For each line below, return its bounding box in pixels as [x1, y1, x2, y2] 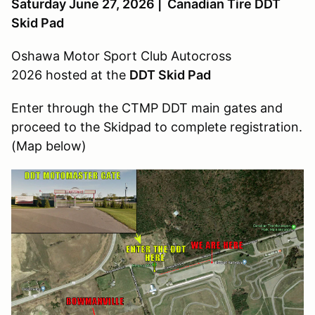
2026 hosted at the [11, 67, 129, 82]
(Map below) [11, 138, 86, 153]
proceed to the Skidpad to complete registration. [11, 119, 302, 134]
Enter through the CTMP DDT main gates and [11, 100, 283, 115]
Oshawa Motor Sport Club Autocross [11, 48, 231, 63]
